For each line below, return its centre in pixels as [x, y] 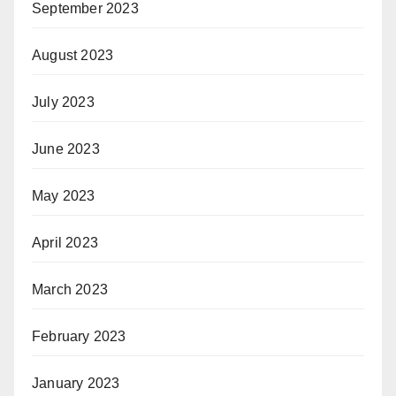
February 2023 [79, 337]
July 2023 [63, 103]
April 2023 [65, 243]
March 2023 [70, 290]
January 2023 [76, 384]
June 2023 [66, 149]
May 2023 [64, 196]
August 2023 [73, 56]
